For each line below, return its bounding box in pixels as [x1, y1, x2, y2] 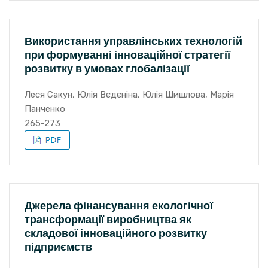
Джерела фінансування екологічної [25, 198, 213, 213]
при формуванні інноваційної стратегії [25, 47, 230, 62]
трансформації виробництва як [25, 212, 191, 227]
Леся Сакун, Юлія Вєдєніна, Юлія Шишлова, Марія [25, 89, 234, 100]
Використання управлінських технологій [25, 33, 242, 48]
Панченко [25, 103, 65, 114]
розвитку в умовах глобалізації [25, 61, 190, 76]
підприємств [25, 239, 92, 254]
